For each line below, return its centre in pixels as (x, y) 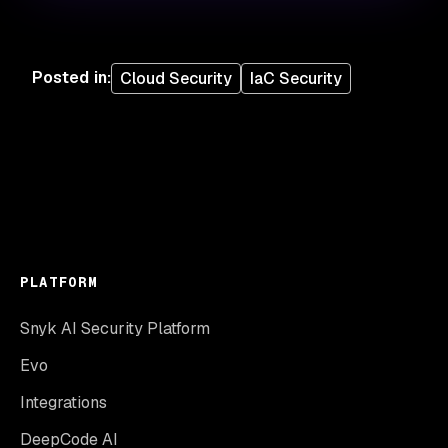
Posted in (69, 78)
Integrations (63, 402)
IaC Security (295, 78)
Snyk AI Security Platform (115, 328)
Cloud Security (175, 78)
